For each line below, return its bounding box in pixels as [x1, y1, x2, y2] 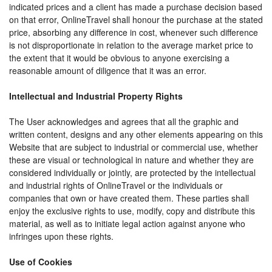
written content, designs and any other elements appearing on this [9, 128, 263, 141]
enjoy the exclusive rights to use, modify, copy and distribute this [9, 205, 255, 217]
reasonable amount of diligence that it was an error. [9, 64, 206, 77]
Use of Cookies [9, 256, 72, 268]
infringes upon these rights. [9, 230, 114, 243]
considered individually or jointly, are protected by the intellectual [9, 166, 256, 179]
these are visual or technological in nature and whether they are [9, 154, 254, 166]
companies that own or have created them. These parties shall [9, 192, 249, 205]
